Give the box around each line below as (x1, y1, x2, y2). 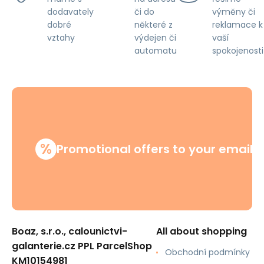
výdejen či (134, 31, 176, 44)
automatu (134, 44, 177, 57)
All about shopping (156, 225, 247, 238)
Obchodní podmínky (165, 246, 250, 258)
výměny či (212, 5, 255, 18)
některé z (134, 18, 173, 31)
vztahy (47, 32, 75, 44)
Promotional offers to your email (57, 140, 253, 157)
